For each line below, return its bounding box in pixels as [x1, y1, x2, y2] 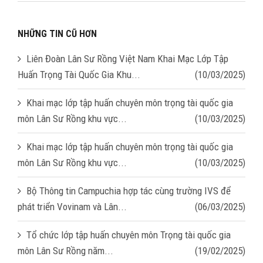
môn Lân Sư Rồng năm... [18, 244, 113, 257]
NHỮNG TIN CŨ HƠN [18, 28, 97, 39]
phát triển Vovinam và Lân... [18, 200, 127, 213]
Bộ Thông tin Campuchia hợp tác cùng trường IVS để [26, 184, 231, 197]
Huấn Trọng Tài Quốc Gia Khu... [18, 68, 140, 80]
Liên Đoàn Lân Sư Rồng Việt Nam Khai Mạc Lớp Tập [26, 52, 228, 65]
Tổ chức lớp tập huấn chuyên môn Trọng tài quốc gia [26, 228, 231, 241]
